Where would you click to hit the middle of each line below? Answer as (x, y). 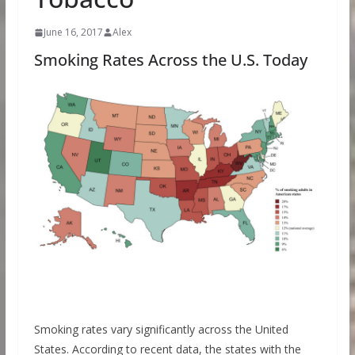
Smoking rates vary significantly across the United (161, 330)
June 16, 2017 (73, 32)
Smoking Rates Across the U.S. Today (170, 60)
